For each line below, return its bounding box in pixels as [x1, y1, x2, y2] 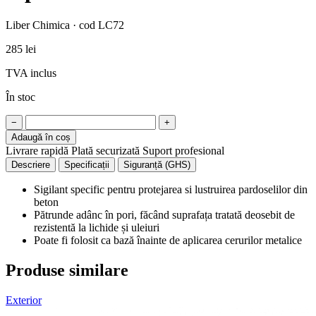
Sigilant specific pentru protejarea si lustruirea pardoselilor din [34, 183, 308, 195]
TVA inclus [6, 66, 56, 79]
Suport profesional [142, 144, 224, 157]
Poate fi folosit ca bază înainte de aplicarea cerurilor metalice [34, 233, 302, 246]
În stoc [6, 90, 35, 103]
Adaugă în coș [11, 131, 71, 142]
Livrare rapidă [6, 144, 68, 157]
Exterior [6, 293, 42, 306]
